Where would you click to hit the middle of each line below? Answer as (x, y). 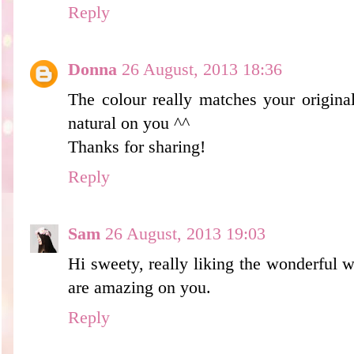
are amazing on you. (139, 287)
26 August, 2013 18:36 (202, 69)
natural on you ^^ (129, 123)
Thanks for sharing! (137, 147)
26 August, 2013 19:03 (185, 233)
